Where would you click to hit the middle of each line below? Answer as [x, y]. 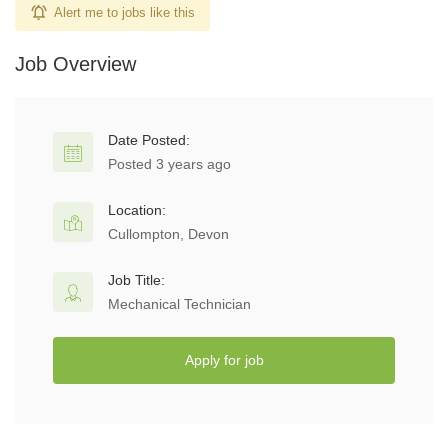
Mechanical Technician [179, 304]
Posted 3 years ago [169, 164]
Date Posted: [149, 140]
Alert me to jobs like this [124, 12]
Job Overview [75, 64]
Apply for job [224, 360]
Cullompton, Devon [168, 234]
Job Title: [136, 280]
